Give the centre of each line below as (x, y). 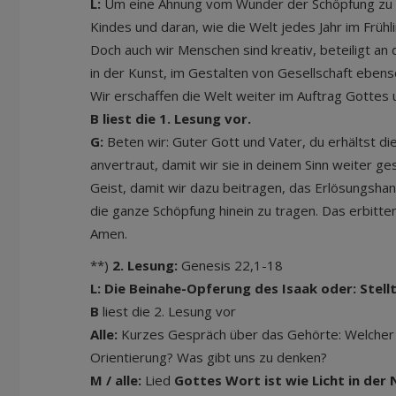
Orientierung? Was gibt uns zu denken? (209, 357)
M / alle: (118, 380)
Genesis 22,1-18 (232, 265)
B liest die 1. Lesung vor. (171, 118)
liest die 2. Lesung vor (169, 311)
